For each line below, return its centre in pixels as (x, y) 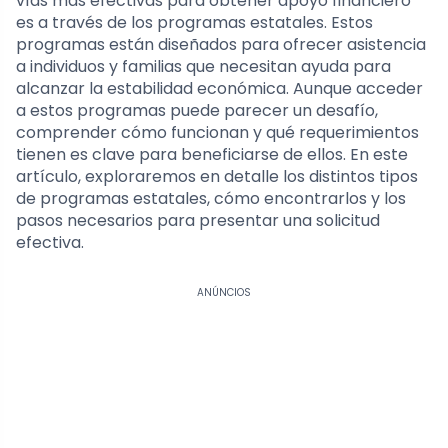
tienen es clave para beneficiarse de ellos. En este (212, 154)
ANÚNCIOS (223, 292)
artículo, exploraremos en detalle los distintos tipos (217, 176)
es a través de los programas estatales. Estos (194, 22)
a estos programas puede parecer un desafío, (197, 110)
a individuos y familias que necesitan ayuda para (203, 66)
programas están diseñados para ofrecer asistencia (221, 44)
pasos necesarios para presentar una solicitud (198, 220)
